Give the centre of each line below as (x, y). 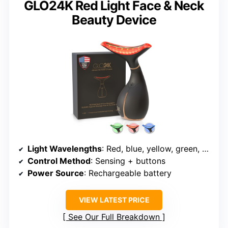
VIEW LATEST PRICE (114, 199)
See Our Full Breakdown (114, 217)
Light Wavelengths (65, 148)
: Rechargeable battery (128, 173)
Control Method (59, 161)
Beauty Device (114, 20)
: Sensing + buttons (128, 161)
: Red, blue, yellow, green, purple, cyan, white (152, 148)
